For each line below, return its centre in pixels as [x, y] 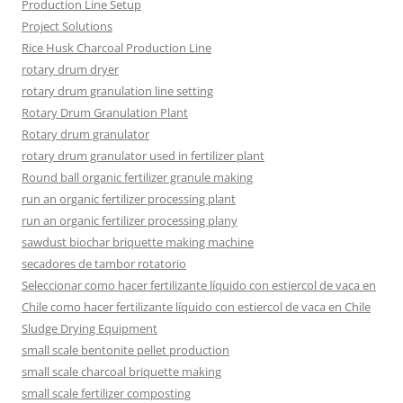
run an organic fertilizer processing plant [129, 198]
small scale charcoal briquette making [121, 371]
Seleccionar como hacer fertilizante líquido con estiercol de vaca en [199, 285]
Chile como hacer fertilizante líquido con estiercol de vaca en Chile [196, 306]
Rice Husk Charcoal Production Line [116, 47]
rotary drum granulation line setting [117, 90]
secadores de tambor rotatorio [104, 263]
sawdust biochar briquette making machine [138, 242]
